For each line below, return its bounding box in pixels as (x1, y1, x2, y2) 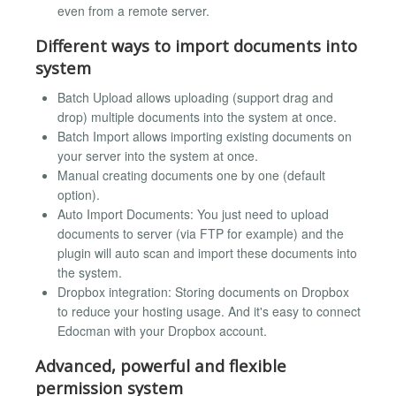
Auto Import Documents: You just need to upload (57, 205, 329, 223)
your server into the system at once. (57, 147, 258, 164)
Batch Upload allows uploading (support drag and (57, 88, 333, 106)
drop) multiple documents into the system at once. (57, 108, 337, 126)
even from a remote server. (57, 2, 209, 20)
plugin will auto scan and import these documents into (57, 244, 357, 262)
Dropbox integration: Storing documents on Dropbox (57, 283, 349, 301)
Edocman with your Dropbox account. (57, 322, 267, 339)
